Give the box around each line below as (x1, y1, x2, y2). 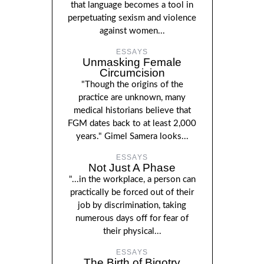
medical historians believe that (73, 105, 191, 115)
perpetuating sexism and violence (68, 13, 196, 22)
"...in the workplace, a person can (68, 174, 196, 184)
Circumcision (99, 66, 165, 79)
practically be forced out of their (70, 187, 194, 197)
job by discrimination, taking (78, 200, 186, 210)
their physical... (103, 226, 161, 236)
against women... (99, 26, 165, 35)
